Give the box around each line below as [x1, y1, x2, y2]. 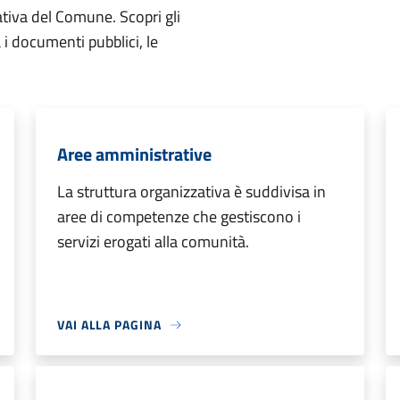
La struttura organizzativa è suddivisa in [57, 179, 326, 204]
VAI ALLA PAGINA [57, 315, 162, 334]
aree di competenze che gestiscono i [57, 204, 301, 229]
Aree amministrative [57, 140, 212, 168]
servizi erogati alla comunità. [57, 229, 249, 254]
